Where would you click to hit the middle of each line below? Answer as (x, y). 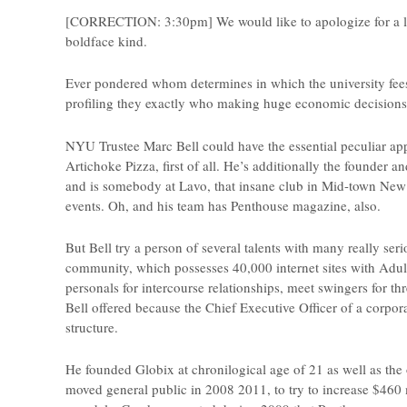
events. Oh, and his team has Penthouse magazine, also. (223, 205)
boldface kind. (106, 40)
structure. (92, 328)
